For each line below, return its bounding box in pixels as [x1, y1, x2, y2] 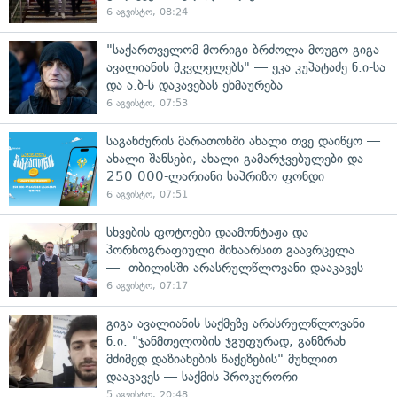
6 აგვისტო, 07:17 [106, 279, 188, 292]
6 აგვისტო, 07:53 [106, 97, 188, 109]
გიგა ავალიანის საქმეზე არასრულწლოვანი [106, 315, 365, 331]
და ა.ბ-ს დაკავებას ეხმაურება [106, 76, 283, 93]
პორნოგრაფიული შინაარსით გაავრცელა [106, 241, 354, 258]
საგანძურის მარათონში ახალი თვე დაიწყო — [106, 132, 380, 149]
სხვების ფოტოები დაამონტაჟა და [106, 223, 308, 240]
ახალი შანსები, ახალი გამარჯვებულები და [106, 150, 363, 167]
